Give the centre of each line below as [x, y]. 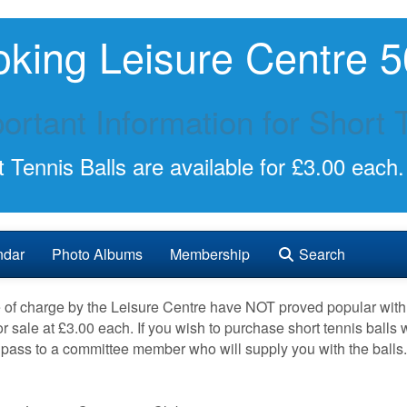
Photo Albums [97, 254]
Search [320, 254]
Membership [210, 254]
